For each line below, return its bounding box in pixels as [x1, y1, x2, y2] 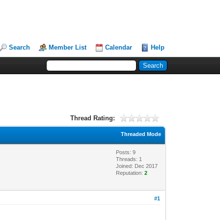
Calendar [105, 44, 133, 51]
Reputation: [116, 169, 145, 176]
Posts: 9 [116, 149, 136, 155]
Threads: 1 [116, 156, 142, 162]
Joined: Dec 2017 [116, 163, 158, 169]
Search [9, 44, 30, 51]
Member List [49, 44, 87, 51]
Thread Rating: [70, 114, 115, 122]
